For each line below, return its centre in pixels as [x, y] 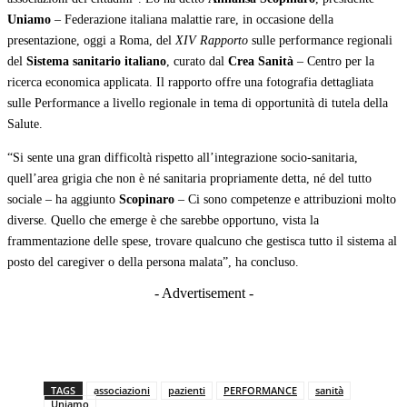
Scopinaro [147, 200]
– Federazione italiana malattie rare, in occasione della [192, 20]
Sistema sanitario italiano [96, 62]
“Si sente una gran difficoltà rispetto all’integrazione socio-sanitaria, [183, 158]
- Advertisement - [203, 293]
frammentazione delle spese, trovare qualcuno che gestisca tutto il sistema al [202, 242]
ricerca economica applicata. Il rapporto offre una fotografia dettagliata [190, 83]
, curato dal [197, 62]
